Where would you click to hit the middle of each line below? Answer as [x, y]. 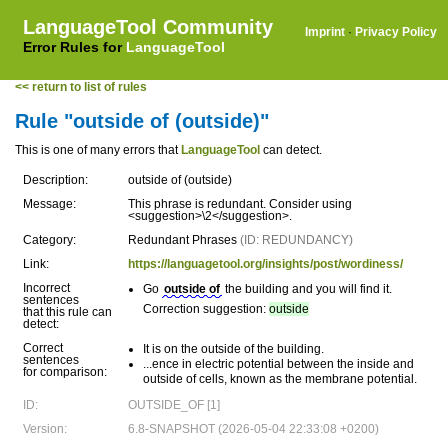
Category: [49, 240]
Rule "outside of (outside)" [142, 121]
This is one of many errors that [98, 150]
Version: [45, 429]
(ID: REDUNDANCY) [296, 240]
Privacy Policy [396, 32]
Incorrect [46, 288]
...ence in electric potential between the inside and [278, 364]
